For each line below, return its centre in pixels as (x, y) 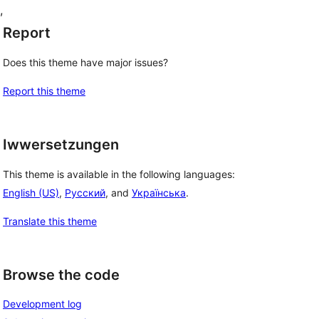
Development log (42, 304)
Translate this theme (50, 221)
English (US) (31, 192)
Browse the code (61, 274)
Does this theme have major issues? (85, 62)
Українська (159, 192)
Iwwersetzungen (61, 145)
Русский (85, 192)
